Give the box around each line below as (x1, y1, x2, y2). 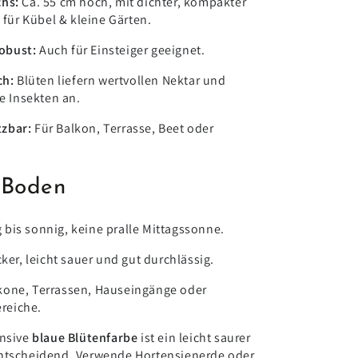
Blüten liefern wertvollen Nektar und (17, 71, 226, 89)
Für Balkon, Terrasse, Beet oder (34, 119, 214, 137)
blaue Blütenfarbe (32, 329, 138, 346)
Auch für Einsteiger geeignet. (39, 41, 205, 58)
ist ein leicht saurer (141, 329, 251, 346)
